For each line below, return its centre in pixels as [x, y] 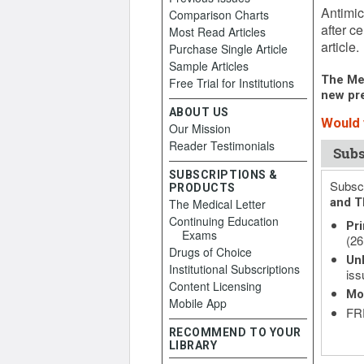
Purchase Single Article [228, 49]
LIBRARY [193, 345]
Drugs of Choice [210, 252]
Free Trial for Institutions [231, 83]
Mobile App [197, 303]
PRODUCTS [202, 188]
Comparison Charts [219, 15]
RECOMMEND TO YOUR [235, 332]
